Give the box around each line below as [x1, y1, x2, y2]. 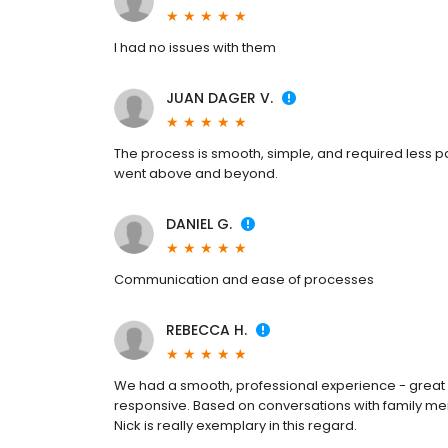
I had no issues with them [114, 38, 276, 58]
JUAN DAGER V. [166, 88, 273, 109]
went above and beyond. [114, 164, 278, 184]
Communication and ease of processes [114, 270, 374, 290]
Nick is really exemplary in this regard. [114, 416, 357, 436]
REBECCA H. [166, 320, 247, 341]
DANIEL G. [166, 214, 232, 235]
